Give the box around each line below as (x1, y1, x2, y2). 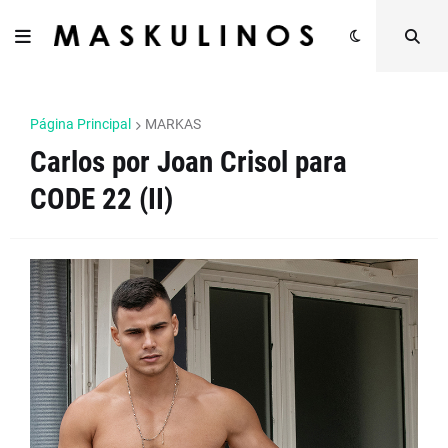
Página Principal (30, 116, 131, 132)
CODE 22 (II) (30, 182, 173, 216)
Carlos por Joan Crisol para (30, 145, 347, 179)
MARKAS (145, 116, 201, 132)
